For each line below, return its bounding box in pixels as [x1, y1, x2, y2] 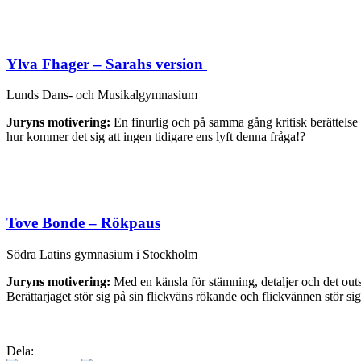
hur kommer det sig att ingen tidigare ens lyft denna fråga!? [6, 130, 305, 144]
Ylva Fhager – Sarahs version [6, 55, 207, 73]
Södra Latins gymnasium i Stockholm [6, 247, 197, 261]
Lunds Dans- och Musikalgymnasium [6, 88, 197, 102]
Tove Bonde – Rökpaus [6, 214, 160, 232]
